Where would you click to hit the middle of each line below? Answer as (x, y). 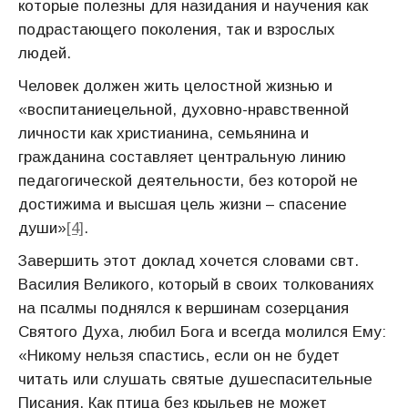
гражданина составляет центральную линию (182, 157)
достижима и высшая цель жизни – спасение (183, 204)
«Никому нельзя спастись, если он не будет (179, 356)
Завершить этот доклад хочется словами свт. (189, 261)
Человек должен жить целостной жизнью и (175, 86)
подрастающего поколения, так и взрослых (177, 30)
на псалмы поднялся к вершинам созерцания (184, 308)
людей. (45, 53)
